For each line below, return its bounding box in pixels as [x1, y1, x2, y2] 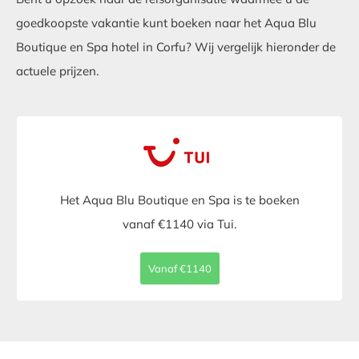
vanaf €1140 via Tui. [123, 216, 236, 232]
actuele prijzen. [16, 63, 99, 79]
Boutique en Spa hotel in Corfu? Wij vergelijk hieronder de [16, 39, 336, 54]
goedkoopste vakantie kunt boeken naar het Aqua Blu [16, 15, 317, 30]
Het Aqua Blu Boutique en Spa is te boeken [59, 192, 300, 208]
